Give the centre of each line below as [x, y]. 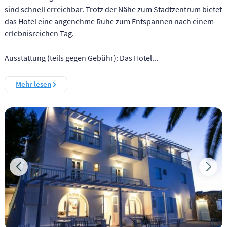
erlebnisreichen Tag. [39, 34]
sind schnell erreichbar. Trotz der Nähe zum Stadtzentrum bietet [113, 9]
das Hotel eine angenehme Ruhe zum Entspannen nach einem [109, 22]
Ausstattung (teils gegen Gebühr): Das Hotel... [81, 58]
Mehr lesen [33, 84]
